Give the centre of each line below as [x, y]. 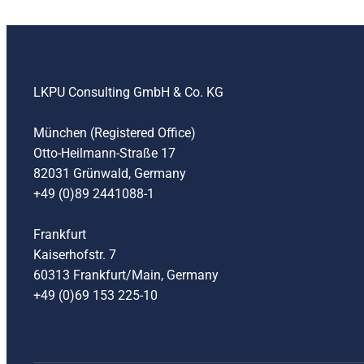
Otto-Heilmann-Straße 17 [104, 153]
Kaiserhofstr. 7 [75, 255]
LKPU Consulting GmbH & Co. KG [128, 92]
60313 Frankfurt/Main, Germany [126, 275]
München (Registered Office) [115, 133]
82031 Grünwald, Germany [110, 173]
